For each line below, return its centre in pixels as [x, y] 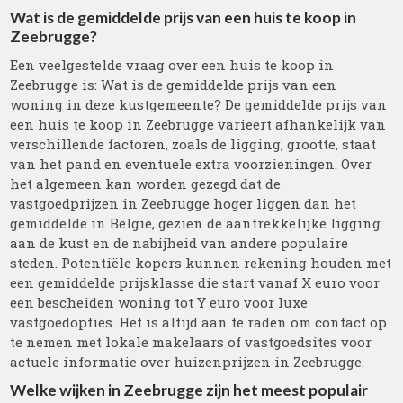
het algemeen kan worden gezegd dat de [146, 184]
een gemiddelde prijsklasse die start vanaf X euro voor [195, 282]
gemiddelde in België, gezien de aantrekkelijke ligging [196, 223]
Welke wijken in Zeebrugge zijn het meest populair [189, 390]
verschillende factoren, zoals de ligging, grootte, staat [193, 144]
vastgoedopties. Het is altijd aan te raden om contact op [199, 322]
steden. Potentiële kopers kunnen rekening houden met [201, 263]
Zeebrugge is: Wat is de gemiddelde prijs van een [174, 85]
